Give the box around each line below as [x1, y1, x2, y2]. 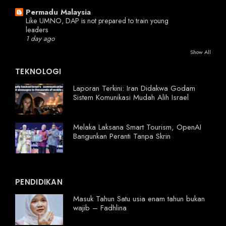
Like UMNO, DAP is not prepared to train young [26, 16, 168, 26]
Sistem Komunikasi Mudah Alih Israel [73, 92, 189, 103]
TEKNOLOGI [15, 66, 62, 77]
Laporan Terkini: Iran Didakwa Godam [73, 83, 195, 94]
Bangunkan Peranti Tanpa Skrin [73, 131, 171, 142]
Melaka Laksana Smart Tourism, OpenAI [73, 122, 201, 133]
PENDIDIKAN [15, 177, 63, 188]
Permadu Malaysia [26, 7, 91, 18]
